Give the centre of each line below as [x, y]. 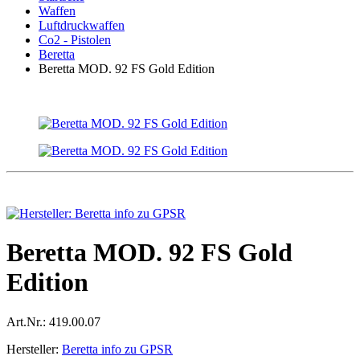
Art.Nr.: [26, 321]
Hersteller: [33, 349]
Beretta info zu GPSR [117, 349]
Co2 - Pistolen [75, 40]
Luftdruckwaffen [82, 25]
